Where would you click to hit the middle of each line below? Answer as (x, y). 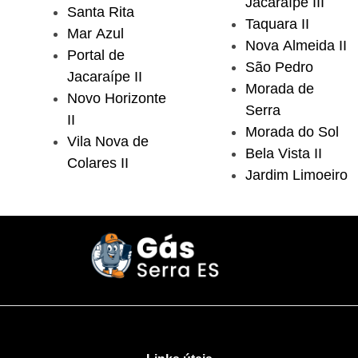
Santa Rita (101, 12)
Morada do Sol (292, 132)
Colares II (98, 163)
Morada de (280, 89)
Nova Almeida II (296, 46)
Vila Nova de (108, 142)
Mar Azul (95, 34)
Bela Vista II (284, 154)
